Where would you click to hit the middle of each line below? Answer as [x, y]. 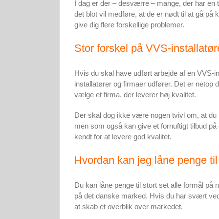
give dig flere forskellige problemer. [129, 25]
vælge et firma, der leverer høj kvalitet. [135, 95]
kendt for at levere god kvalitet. [123, 137]
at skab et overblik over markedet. [129, 207]
